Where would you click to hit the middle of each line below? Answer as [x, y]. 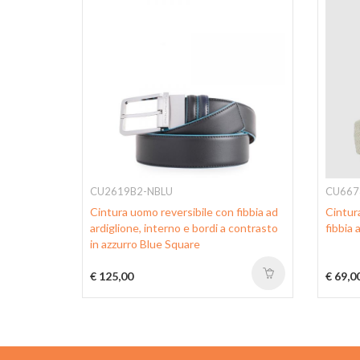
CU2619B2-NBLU [131, 192]
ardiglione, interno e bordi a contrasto [184, 228]
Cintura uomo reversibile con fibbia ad [184, 212]
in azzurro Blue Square [145, 244]
